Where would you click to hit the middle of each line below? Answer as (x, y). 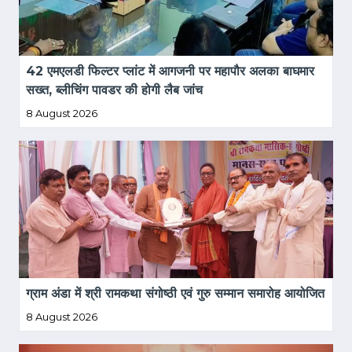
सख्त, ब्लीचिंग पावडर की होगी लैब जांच (114, 90)
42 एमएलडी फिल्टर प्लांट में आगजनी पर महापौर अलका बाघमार (172, 71)
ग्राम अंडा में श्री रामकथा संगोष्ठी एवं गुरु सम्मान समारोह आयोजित (175, 294)
